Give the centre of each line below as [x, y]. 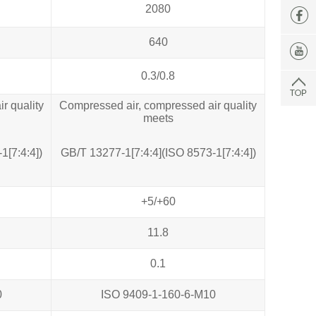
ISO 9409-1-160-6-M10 [158, 294]
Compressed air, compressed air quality [158, 105]
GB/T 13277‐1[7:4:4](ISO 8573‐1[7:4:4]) [158, 152]
